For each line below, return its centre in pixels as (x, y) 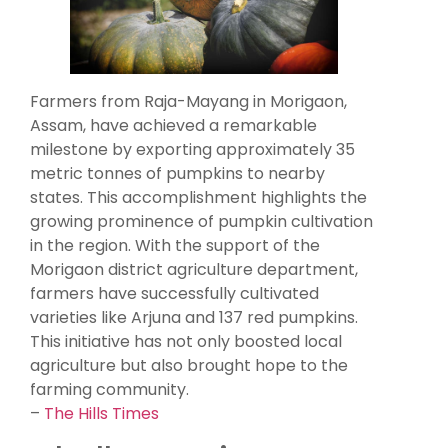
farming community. (109, 389)
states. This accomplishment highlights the (198, 197)
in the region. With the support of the (175, 245)
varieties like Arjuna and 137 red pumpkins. (194, 317)
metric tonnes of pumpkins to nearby (177, 173)
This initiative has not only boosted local (186, 341)
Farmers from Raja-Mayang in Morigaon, (188, 101)
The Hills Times (101, 413)
